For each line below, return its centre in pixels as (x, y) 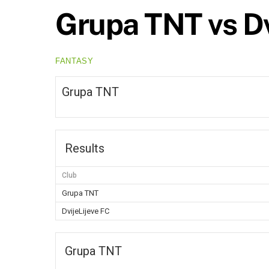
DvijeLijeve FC (86, 211)
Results (85, 149)
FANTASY (74, 61)
